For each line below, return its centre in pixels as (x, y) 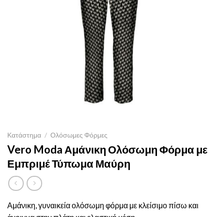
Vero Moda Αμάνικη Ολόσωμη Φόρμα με (107, 150)
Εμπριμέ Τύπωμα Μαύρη (69, 164)
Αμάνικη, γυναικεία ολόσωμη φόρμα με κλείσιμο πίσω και (103, 205)
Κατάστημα (24, 135)
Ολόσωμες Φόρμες (79, 135)
